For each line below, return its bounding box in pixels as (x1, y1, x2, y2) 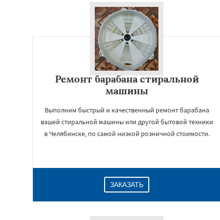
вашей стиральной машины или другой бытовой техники (40, 117, 213, 126)
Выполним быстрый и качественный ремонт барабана (44, 106, 209, 114)
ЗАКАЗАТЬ (110, 181, 143, 189)
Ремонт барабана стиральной (55, 73, 199, 85)
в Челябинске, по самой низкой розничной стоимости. (44, 129, 210, 138)
